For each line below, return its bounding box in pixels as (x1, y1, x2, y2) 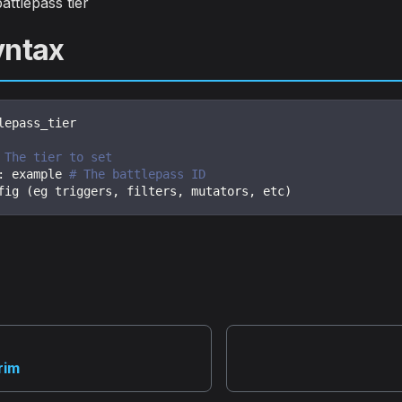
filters (119, 183, 177, 198)
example (4, 166, 69, 181)
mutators (184, 183, 249, 198)
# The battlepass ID (69, 166, 205, 181)
